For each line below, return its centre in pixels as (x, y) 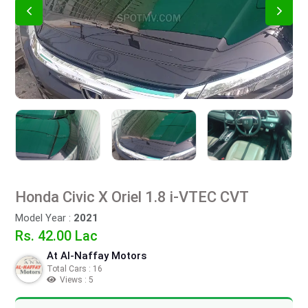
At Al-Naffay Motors (97, 256)
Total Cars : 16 (75, 269)
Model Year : (44, 218)
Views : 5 (77, 280)
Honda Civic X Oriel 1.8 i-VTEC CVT (209, 197)
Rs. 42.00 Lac (56, 236)
